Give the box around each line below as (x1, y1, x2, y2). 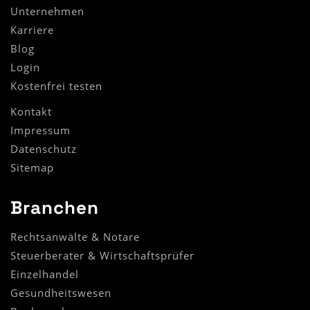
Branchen (10, 196, 99, 220)
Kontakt (10, 104, 52, 119)
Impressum (10, 123, 71, 138)
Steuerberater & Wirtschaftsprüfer (10, 248, 194, 263)
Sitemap (10, 161, 54, 175)
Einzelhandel (10, 267, 79, 282)
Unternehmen (10, 3, 84, 18)
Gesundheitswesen (10, 286, 111, 300)
